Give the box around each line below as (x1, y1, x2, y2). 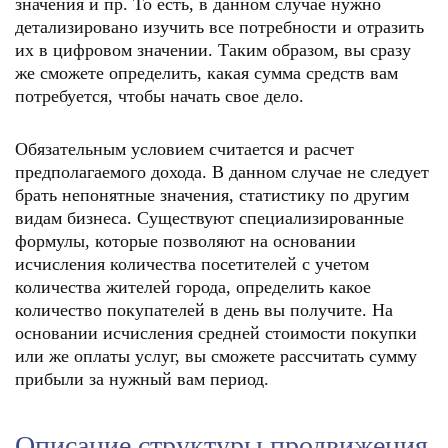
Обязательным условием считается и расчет (15, 139, 354, 159)
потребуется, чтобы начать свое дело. (15, 86, 304, 106)
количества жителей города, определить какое (15, 277, 371, 297)
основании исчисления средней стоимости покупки (15, 323, 417, 343)
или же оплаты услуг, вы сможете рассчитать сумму (15, 346, 417, 366)
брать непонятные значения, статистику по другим (15, 185, 409, 205)
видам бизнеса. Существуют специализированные (15, 208, 404, 228)
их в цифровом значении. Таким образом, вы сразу (15, 40, 411, 60)
